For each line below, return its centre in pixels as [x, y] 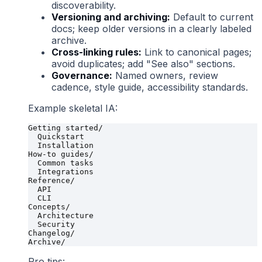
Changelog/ [51, 233]
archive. [69, 40]
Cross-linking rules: [96, 52]
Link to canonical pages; [196, 52]
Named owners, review [165, 75]
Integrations [61, 171]
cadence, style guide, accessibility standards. [150, 87]
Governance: [82, 75]
